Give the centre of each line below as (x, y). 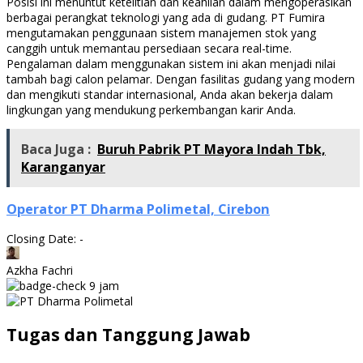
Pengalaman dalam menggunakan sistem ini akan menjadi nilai (171, 63)
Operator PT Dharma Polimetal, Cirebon (138, 209)
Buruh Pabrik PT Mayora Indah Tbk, (211, 149)
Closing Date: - (45, 239)
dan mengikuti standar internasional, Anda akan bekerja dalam (170, 94)
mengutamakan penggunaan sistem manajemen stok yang (161, 32)
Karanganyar (63, 167)
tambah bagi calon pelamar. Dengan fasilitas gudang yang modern (181, 79)
